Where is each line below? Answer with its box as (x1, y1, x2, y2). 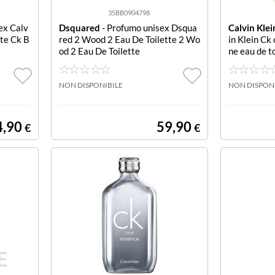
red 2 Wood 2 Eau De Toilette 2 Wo (58, 34, 200, 45)
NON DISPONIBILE (58, 80, 123, 90)
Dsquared (58, 22, 100, 33)
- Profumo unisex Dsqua (99, 22, 197, 33)
